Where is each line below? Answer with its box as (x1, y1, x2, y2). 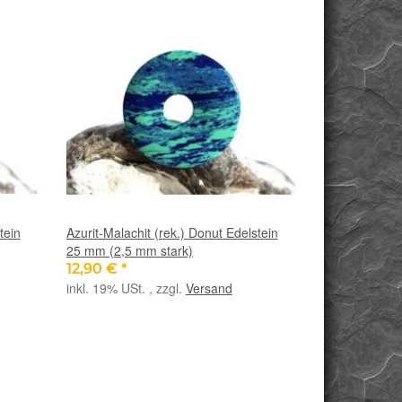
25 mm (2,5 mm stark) (66, 240, 193, 259)
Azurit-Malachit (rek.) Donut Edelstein (66, 223, 278, 241)
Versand (185, 278, 232, 297)
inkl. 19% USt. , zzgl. (66, 278, 186, 297)
